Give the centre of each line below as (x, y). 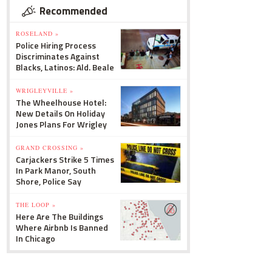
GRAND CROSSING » (50, 148)
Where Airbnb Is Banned (62, 227)
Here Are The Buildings (59, 216)
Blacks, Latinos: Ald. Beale (65, 67)
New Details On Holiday (60, 113)
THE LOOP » (36, 205)
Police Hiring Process (56, 45)
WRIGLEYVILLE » (45, 90)
